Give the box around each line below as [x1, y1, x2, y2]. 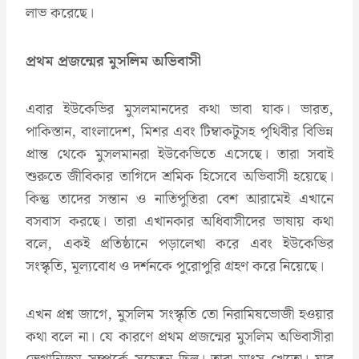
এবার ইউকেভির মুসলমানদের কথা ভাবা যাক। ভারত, [26, 97, 333, 121]
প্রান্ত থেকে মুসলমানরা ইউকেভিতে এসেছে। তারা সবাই [26, 142, 333, 166]
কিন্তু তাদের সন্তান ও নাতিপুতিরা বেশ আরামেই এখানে [26, 187, 333, 211]
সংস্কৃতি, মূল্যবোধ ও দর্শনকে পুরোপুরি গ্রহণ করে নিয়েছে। [26, 254, 324, 278]
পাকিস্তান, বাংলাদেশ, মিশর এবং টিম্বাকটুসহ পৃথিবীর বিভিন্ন [26, 119, 333, 143]
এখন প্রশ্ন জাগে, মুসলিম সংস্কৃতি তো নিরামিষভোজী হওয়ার [26, 302, 333, 326]
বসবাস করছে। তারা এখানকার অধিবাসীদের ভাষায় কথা [26, 209, 333, 233]
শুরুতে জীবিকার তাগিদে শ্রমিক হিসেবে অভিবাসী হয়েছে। [26, 164, 333, 188]
